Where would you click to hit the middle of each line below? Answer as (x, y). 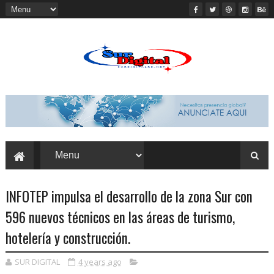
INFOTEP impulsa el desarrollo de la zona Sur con (129, 197)
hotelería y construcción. (68, 238)
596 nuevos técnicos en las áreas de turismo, (120, 217)
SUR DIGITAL (37, 262)
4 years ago (100, 262)
